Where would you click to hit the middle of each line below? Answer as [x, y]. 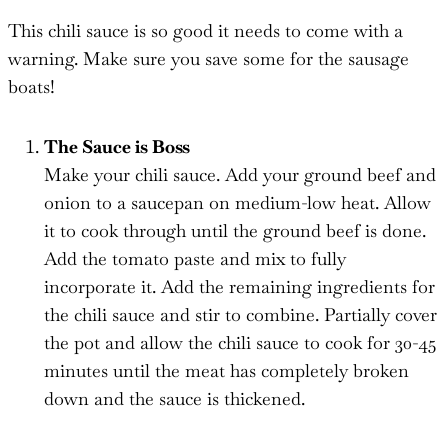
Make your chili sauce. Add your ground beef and [240, 174]
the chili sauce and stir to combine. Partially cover [240, 314]
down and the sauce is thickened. [174, 398]
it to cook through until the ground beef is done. [235, 230]
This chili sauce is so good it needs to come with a [205, 30]
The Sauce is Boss [117, 146]
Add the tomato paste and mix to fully [195, 258]
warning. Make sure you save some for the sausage [208, 58]
